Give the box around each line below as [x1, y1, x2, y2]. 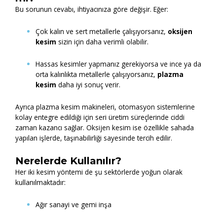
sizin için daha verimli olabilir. [56, 37, 149, 47]
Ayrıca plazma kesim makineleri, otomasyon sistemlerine [15, 102, 195, 111]
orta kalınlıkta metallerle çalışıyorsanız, [36, 70, 158, 79]
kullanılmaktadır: [15, 177, 66, 187]
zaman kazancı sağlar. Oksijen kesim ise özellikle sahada [15, 122, 194, 132]
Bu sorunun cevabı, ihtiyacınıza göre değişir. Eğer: [15, 4, 169, 14]
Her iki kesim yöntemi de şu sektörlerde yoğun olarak [15, 167, 183, 177]
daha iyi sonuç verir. [56, 80, 121, 90]
